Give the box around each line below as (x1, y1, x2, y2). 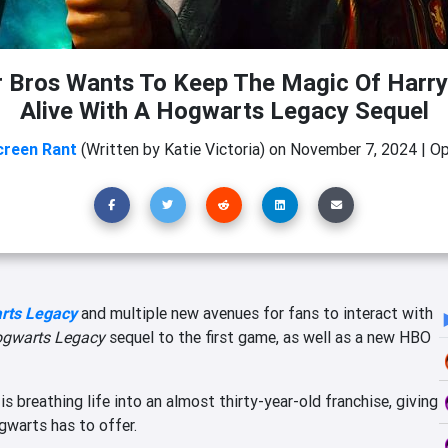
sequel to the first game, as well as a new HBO (105, 327, 431, 348)
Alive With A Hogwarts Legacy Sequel (19, 96, 429, 125)
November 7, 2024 (289, 139, 417, 159)
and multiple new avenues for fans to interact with (77, 303, 433, 324)
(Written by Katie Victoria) (76, 139, 265, 159)
